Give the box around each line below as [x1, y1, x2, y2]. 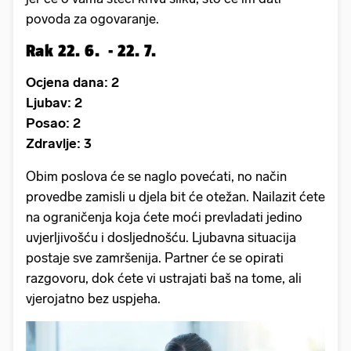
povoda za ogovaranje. [26, 10, 165, 27]
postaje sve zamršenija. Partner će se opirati [26, 249, 284, 266]
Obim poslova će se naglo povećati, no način [26, 168, 287, 184]
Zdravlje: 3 [26, 135, 92, 151]
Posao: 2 [26, 114, 81, 131]
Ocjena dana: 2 [26, 74, 119, 90]
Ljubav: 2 [26, 94, 82, 110]
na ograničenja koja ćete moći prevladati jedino [26, 208, 302, 225]
